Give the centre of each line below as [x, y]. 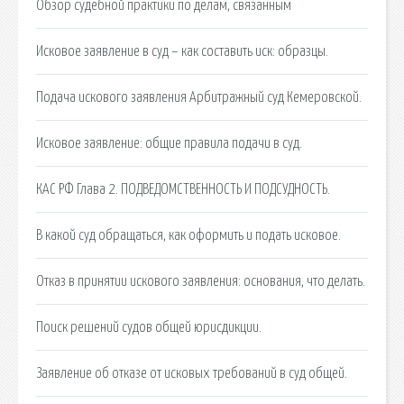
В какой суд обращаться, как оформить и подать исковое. [188, 235]
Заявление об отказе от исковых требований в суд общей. [192, 373]
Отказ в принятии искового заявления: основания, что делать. [201, 281]
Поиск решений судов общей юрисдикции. [149, 327]
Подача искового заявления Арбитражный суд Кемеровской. [199, 97]
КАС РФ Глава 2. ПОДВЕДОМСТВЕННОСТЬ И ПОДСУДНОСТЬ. [183, 189]
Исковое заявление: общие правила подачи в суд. [169, 143]
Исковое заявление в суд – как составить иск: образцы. [182, 51]
